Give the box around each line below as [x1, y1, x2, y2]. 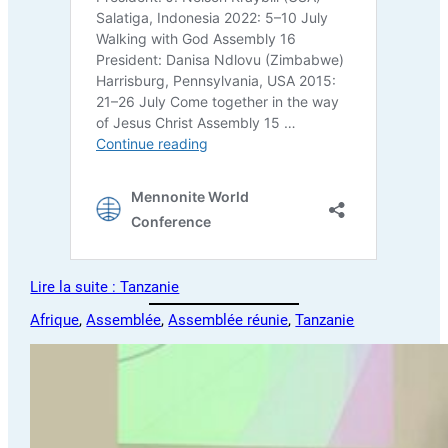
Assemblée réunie [168, 311, 289, 330]
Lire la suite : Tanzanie [30, 277, 180, 296]
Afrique [30, 311, 80, 330]
